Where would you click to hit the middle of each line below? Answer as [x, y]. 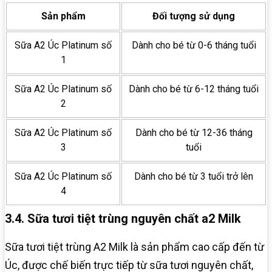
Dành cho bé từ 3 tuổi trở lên [194, 176]
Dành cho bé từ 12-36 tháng [194, 132]
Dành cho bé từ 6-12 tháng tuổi [194, 89]
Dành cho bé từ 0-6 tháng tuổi [194, 45]
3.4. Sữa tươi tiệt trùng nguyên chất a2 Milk [123, 218]
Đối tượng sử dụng [194, 16]
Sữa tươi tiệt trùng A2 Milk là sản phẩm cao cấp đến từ [134, 246]
